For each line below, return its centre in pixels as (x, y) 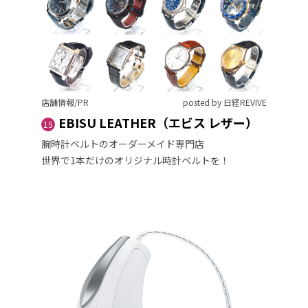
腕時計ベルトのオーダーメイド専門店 (123, 143)
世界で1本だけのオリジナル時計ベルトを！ (135, 160)
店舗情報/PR (65, 102)
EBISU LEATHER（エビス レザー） (158, 122)
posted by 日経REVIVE (225, 102)
